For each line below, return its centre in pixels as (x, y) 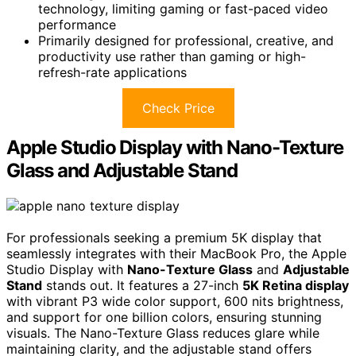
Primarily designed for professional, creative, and (186, 40)
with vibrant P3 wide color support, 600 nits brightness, (175, 301)
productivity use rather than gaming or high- (172, 56)
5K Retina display (296, 285)
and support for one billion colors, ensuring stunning (164, 317)
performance (77, 24)
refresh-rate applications (112, 72)
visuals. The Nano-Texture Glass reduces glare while (163, 333)
